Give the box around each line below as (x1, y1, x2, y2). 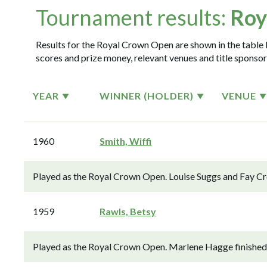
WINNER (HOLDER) (100, 90, 194, 101)
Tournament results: (36, 4, 230, 30)
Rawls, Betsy (100, 206, 157, 217)
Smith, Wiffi (100, 135, 152, 147)
